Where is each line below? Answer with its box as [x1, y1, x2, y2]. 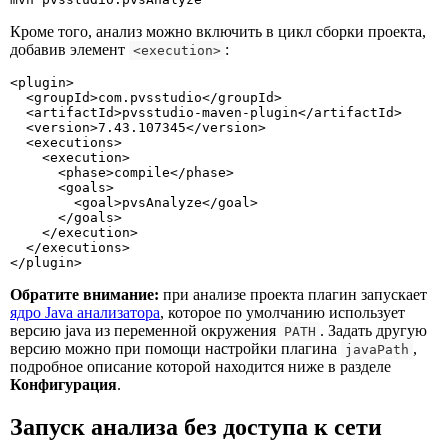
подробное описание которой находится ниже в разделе [10, 358, 391, 376]
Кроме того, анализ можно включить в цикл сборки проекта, [10, 23, 426, 41]
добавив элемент [10, 41, 129, 59]
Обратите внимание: [10, 286, 159, 304]
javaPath [345, 342, 409, 358]
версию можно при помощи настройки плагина [10, 340, 341, 358]
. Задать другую [320, 322, 427, 340]
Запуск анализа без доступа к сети [10, 414, 382, 441]
